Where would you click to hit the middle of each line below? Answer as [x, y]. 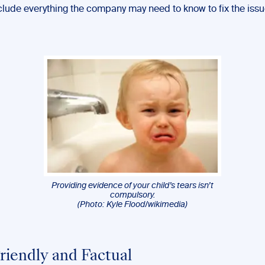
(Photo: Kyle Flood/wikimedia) [132, 205]
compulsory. [132, 195]
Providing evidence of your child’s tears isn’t [132, 186]
